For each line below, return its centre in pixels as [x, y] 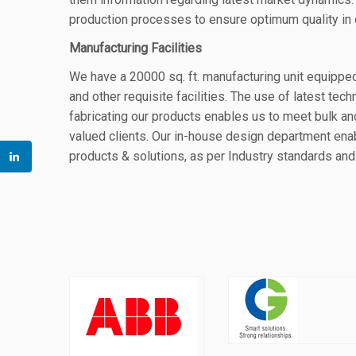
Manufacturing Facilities [135, 48]
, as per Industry [229, 156]
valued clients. [110, 136]
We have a [99, 77]
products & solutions [127, 156]
